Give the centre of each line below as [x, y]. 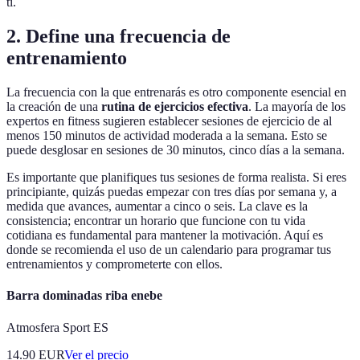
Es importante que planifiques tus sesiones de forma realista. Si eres [176, 178]
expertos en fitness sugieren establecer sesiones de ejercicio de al [169, 121]
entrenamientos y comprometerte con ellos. [115, 264]
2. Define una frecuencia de [119, 37]
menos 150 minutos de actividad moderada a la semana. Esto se [167, 136]
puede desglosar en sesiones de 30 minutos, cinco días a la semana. [176, 150]
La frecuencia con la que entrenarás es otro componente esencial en [176, 92]
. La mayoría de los [297, 107]
